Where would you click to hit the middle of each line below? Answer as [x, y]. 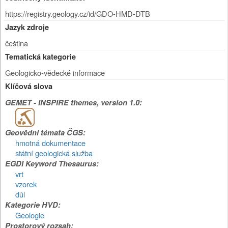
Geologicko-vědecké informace [55, 73]
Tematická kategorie [40, 57]
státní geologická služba [54, 153]
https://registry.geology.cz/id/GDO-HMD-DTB [78, 13]
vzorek [26, 184]
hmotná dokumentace [50, 143]
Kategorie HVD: [33, 205]
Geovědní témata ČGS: [45, 133]
